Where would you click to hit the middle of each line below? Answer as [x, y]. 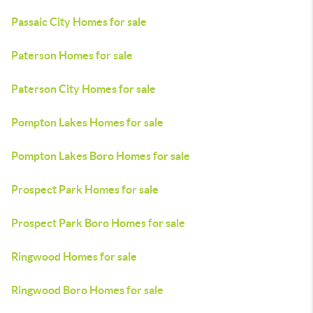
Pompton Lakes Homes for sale [87, 122]
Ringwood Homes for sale [74, 256]
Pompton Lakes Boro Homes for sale [101, 156]
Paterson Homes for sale [72, 55]
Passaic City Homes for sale [79, 22]
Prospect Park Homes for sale [85, 189]
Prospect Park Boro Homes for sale [98, 223]
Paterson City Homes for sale [83, 89]
